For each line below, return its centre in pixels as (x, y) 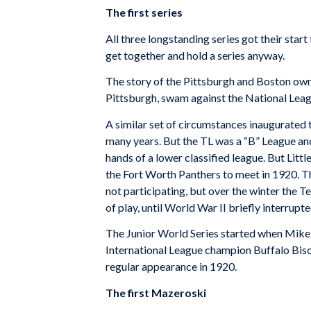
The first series (144, 12)
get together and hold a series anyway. (195, 55)
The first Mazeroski (156, 292)
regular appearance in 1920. (171, 267)
